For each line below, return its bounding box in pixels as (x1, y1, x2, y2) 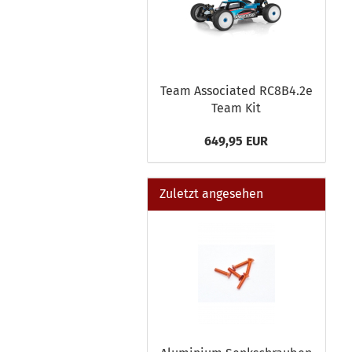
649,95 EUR (204, 134, 269, 148)
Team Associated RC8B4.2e (159, 83, 313, 98)
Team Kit (211, 101, 262, 115)
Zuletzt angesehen (159, 186, 263, 201)
